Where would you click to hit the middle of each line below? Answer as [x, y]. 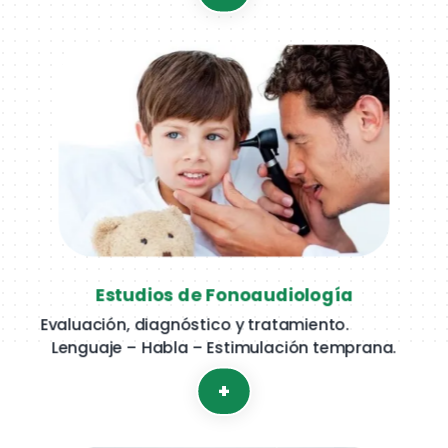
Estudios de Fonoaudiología [224, 295]
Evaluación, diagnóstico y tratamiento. [195, 325]
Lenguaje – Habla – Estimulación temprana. [224, 347]
